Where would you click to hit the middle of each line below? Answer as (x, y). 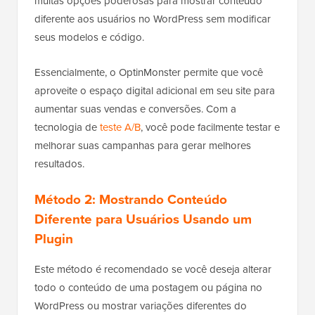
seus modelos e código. (89, 37)
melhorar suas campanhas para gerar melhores (143, 145)
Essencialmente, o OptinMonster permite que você (149, 72)
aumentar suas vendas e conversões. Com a (135, 109)
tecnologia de (67, 127)
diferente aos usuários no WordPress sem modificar (153, 19)
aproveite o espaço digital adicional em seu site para (155, 90)
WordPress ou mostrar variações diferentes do (141, 306)
